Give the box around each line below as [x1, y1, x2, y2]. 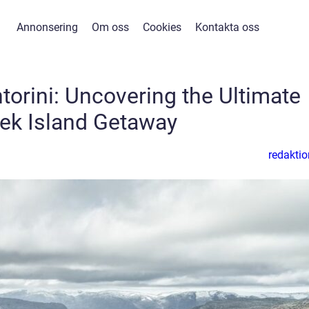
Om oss [92, 21, 129, 34]
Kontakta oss [195, 21, 259, 34]
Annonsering [17, 21, 78, 34]
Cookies [143, 21, 181, 34]
